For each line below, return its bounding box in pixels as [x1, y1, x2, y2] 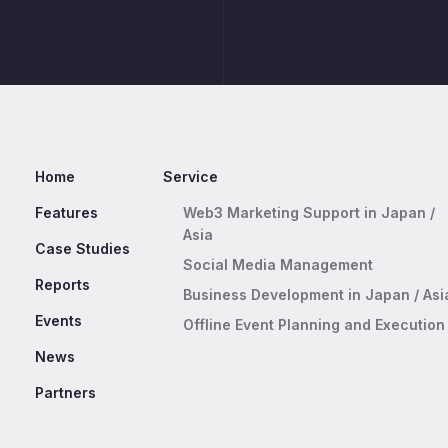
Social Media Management [183, 255, 374, 273]
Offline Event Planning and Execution [183, 315, 446, 333]
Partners [35, 383, 97, 401]
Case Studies [35, 239, 131, 257]
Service [163, 167, 219, 185]
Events [35, 311, 83, 329]
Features [35, 203, 99, 221]
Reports [35, 275, 91, 293]
